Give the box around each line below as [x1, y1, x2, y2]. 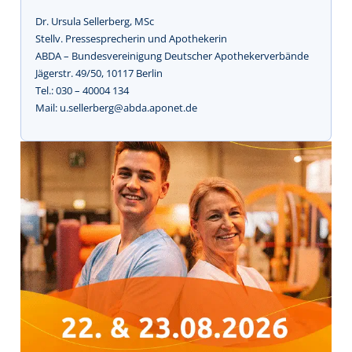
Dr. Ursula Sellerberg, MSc [35, 14, 154, 29]
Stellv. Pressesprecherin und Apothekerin [35, 31, 227, 46]
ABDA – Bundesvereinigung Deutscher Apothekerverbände [35, 49, 309, 64]
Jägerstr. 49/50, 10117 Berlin [35, 66, 163, 81]
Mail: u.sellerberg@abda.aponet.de [35, 101, 197, 115]
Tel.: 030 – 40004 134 [35, 83, 129, 98]
